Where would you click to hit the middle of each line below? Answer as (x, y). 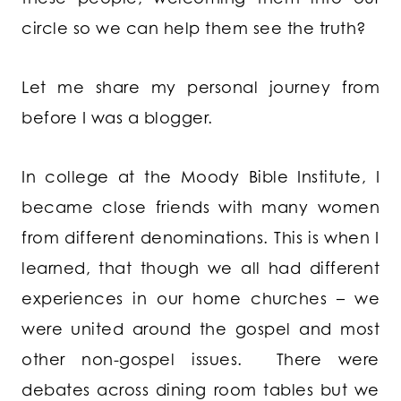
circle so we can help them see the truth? (194, 28)
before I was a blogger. (117, 118)
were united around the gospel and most (200, 329)
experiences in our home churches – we (200, 299)
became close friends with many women (200, 207)
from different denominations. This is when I (200, 238)
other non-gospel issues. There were (200, 359)
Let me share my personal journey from (200, 87)
